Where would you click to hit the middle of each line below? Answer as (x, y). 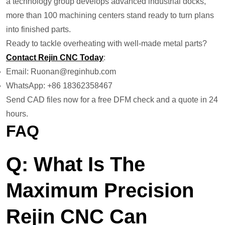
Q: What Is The (76, 164)
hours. (17, 114)
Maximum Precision (100, 191)
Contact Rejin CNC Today (55, 58)
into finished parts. (38, 30)
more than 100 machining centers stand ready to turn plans (110, 16)
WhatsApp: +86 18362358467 (59, 86)
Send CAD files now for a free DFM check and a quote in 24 (112, 100)
